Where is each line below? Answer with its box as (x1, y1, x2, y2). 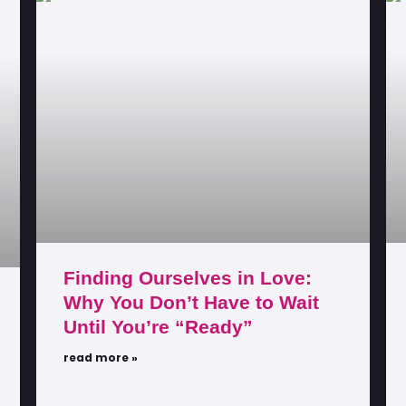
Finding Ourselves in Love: (63, 266, 312, 288)
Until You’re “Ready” (63, 315, 253, 337)
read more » (63, 349, 138, 365)
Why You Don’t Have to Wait (63, 291, 319, 313)
